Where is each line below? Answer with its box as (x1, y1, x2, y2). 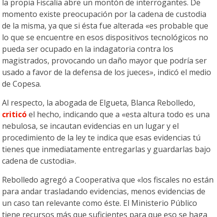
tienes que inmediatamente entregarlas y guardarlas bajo (2, 144, 211, 155)
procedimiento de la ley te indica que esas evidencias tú (2, 132, 201, 143)
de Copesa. (2, 78, 42, 90)
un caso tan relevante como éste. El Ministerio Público (2, 198, 198, 209)
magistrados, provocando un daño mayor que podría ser (2, 55, 207, 66)
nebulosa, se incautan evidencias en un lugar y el (2, 121, 179, 132)
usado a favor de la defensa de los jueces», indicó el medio (2, 67, 212, 78)
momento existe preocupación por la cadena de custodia (2, 9, 207, 20)
